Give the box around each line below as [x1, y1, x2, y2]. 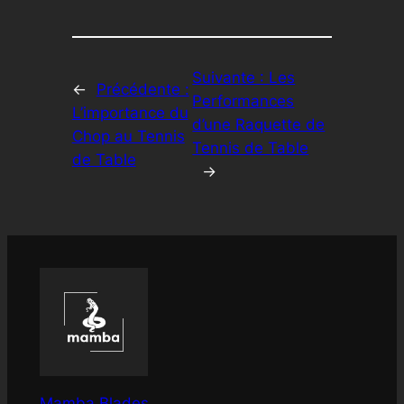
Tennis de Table [192, 138, 309, 157]
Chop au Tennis [71, 126, 185, 145]
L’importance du [71, 103, 188, 122]
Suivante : [192, 68, 270, 87]
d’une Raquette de [192, 115, 326, 133]
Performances [192, 91, 295, 110]
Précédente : [96, 79, 189, 98]
